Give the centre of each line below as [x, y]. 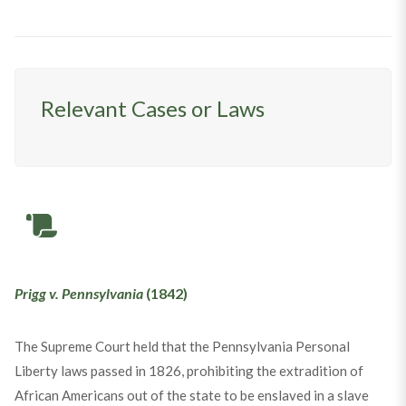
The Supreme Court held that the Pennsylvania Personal [182, 347]
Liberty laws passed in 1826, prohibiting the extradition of [188, 371]
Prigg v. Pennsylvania [78, 294]
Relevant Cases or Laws [152, 109]
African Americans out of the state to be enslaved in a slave [191, 396]
